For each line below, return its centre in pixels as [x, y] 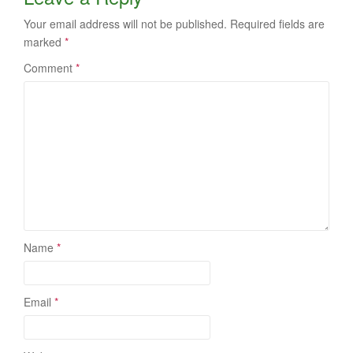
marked [44, 42]
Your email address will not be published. [125, 24]
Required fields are [277, 24]
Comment [50, 68]
